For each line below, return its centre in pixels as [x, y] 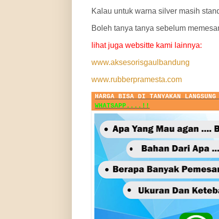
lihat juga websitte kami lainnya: [147, 45]
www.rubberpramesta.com [137, 80]
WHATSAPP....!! [122, 106]
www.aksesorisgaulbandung [141, 63]
